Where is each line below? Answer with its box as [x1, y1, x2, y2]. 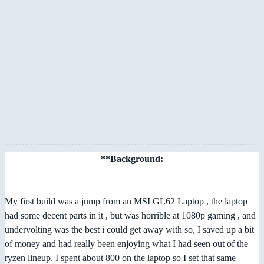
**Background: [101, 153, 163, 164]
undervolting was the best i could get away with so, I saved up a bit [5, 224, 254, 235]
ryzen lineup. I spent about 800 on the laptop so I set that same [5, 252, 236, 263]
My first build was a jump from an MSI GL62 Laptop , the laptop [5, 196, 247, 206]
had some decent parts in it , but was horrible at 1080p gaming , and [5, 210, 256, 220]
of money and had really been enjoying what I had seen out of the [5, 238, 248, 249]
